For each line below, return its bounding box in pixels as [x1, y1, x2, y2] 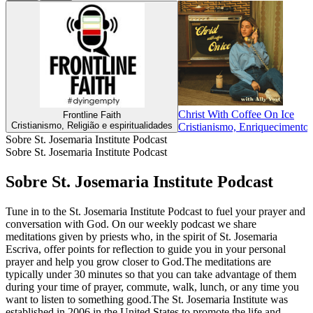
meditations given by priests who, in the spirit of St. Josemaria [6, 230, 277, 242]
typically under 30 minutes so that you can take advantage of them [6, 268, 296, 280]
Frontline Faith [63, 110, 121, 121]
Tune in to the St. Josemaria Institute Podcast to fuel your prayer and [6, 205, 305, 217]
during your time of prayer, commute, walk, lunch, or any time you [6, 280, 299, 293]
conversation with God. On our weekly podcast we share [6, 217, 256, 230]
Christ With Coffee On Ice [178, 108, 294, 121]
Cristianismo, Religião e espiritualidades [11, 120, 173, 131]
